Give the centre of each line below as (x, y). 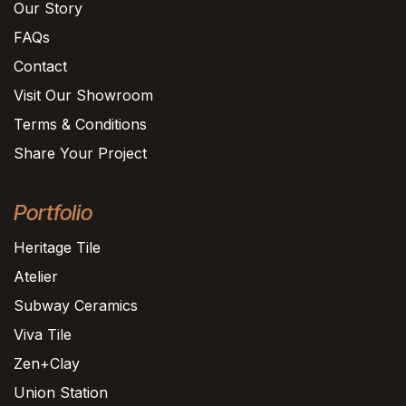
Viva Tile (43, 335)
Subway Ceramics (76, 306)
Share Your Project (80, 154)
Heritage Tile (57, 248)
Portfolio (53, 213)
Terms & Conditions (80, 125)
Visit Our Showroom (83, 96)
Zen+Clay (47, 364)
